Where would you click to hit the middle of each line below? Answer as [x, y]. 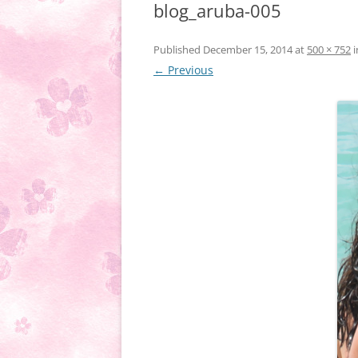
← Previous [183, 70]
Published [178, 50]
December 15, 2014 [248, 50]
